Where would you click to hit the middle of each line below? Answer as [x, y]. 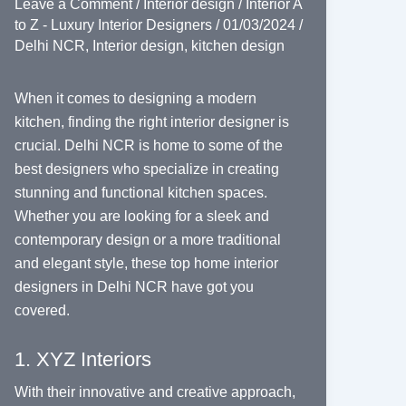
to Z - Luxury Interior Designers [115, 25]
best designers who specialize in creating [146, 169]
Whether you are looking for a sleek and [141, 217]
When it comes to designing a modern [135, 99]
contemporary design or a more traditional [147, 240]
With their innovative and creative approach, [155, 392]
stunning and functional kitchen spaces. [140, 193]
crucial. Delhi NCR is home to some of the [148, 146]
